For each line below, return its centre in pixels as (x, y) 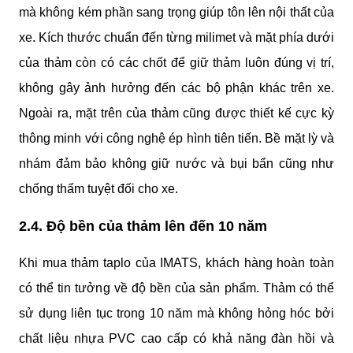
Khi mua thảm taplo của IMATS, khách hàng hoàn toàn (176, 263)
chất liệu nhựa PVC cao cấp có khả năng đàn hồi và (176, 339)
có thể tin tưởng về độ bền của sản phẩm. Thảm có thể (176, 288)
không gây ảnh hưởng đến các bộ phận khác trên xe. (176, 87)
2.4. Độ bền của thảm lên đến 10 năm (143, 226)
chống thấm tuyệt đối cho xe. (98, 188)
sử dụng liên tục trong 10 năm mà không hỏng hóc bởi (176, 314)
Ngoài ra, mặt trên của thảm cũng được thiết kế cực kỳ (176, 113)
